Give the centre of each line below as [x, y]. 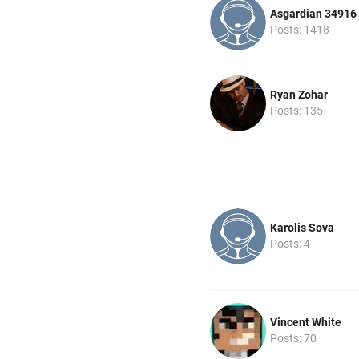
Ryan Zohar [299, 94]
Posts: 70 [293, 338]
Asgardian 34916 [313, 13]
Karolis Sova [302, 227]
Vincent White [306, 322]
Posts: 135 [296, 110]
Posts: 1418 [300, 29]
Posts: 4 [290, 243]
